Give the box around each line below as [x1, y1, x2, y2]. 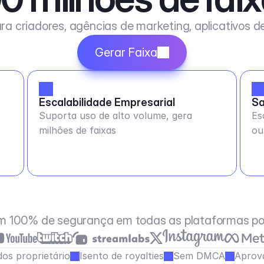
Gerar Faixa [95, 45, 157, 60]
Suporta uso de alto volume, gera [38, 110, 192, 121]
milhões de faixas [38, 124, 116, 136]
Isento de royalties [79, 250, 164, 262]
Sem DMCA [173, 250, 225, 262]
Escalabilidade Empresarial [38, 96, 175, 108]
